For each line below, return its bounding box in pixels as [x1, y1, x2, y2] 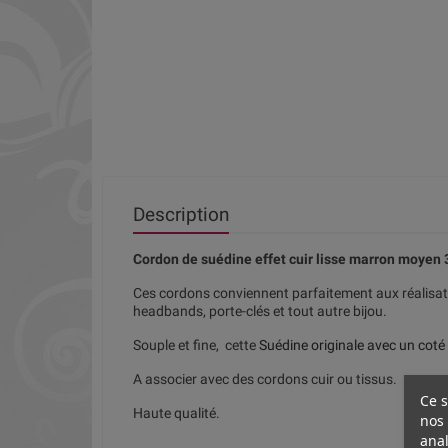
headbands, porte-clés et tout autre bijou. [133, 302, 387, 319]
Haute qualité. [133, 404, 220, 421]
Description [133, 202, 229, 226]
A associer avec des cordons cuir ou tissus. [133, 370, 397, 387]
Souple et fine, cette [133, 336, 259, 353]
